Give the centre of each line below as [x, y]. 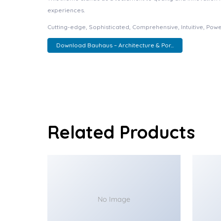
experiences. [66, 10]
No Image [114, 199]
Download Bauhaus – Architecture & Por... [115, 45]
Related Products [121, 132]
